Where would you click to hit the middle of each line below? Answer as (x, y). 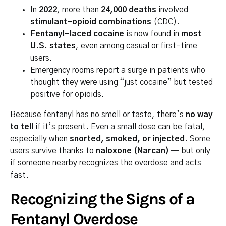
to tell (22, 127)
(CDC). (165, 22)
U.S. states (53, 46)
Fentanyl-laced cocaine (77, 34)
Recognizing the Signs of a (102, 199)
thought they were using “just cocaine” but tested (122, 82)
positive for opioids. (67, 94)
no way (199, 115)
